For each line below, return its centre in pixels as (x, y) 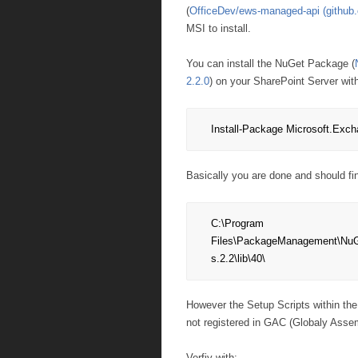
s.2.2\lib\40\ (238, 259)
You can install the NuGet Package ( (270, 64)
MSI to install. (219, 28)
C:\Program (237, 223)
